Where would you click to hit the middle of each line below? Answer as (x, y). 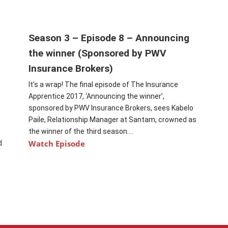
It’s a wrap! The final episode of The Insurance (104, 85)
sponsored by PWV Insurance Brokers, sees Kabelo (111, 108)
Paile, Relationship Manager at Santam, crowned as (113, 120)
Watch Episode (57, 144)
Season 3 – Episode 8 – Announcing (109, 38)
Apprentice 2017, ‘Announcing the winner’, (97, 96)
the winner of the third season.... (81, 132)
